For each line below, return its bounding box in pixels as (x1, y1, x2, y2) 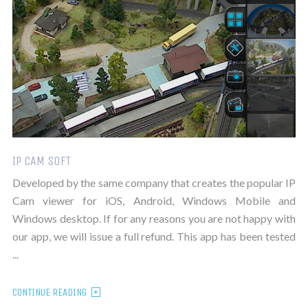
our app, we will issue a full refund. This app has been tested (12, 230, 296, 243)
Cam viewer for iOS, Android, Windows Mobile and (12, 194, 296, 208)
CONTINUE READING (12, 286, 87, 299)
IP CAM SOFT (12, 153, 71, 169)
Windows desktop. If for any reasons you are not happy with (12, 212, 296, 225)
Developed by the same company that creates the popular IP (12, 176, 296, 190)
